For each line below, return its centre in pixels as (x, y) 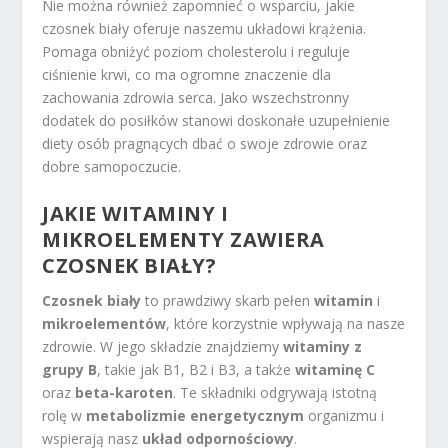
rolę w (64, 415)
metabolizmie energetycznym (195, 415)
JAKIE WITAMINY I (135, 213)
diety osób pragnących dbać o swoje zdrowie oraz (205, 144)
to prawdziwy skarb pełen (228, 300)
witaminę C (335, 369)
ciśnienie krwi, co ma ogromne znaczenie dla (187, 75)
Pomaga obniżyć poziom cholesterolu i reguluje (196, 52)
